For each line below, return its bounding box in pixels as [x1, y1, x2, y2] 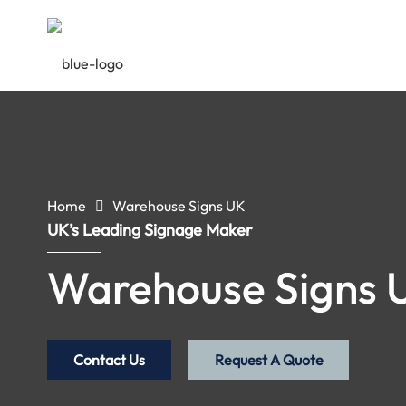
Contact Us [72, 350, 145, 369]
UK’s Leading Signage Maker [47, 219, 253, 240]
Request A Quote [214, 350, 324, 369]
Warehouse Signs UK [112, 197, 246, 215]
